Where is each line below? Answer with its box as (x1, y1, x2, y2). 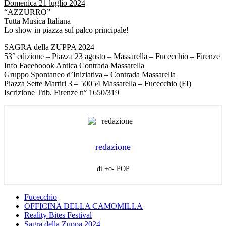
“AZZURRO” (4, 7, 50, 16)
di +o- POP (96, 165, 130, 173)
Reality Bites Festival (24, 211, 92, 220)
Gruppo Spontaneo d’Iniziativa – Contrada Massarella (4, 70, 176, 79)
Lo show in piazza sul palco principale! (4, 25, 129, 34)
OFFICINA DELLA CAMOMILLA (24, 202, 143, 211)
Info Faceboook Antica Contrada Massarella (4, 61, 144, 70)
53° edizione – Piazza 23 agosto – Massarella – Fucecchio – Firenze (4, 51, 220, 61)
